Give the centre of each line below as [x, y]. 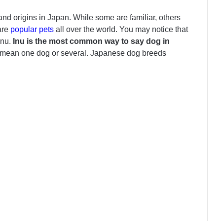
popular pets [32, 30]
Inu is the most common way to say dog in [90, 41]
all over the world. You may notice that [121, 30]
